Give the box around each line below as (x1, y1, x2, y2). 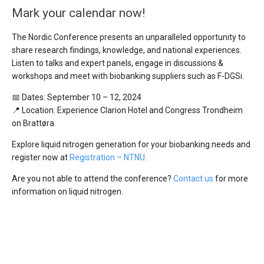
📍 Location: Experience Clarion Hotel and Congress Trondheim (12, 105, 243, 115)
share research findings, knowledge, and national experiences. (12, 45, 242, 55)
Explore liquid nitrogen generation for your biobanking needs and (12, 140, 250, 150)
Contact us (173, 174, 213, 184)
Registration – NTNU (70, 153, 145, 163)
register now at (12, 153, 70, 163)
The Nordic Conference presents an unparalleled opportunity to (12, 32, 246, 42)
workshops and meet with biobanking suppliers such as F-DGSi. (12, 71, 244, 81)
